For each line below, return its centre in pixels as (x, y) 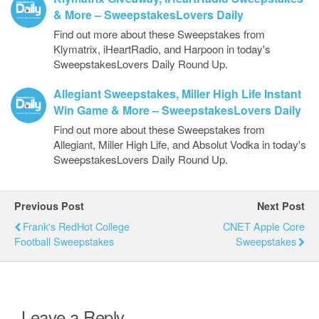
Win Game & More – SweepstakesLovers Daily (177, 110)
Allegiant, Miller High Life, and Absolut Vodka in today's (180, 144)
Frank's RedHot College (76, 226)
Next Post (281, 205)
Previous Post (49, 205)
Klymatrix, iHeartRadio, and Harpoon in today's (162, 48)
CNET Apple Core (264, 226)
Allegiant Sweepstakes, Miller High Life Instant (177, 93)
